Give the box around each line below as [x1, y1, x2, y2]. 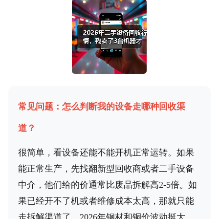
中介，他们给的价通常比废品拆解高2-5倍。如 [18, 180, 197, 190]
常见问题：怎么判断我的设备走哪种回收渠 [18, 102, 185, 112]
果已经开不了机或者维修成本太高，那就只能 [18, 196, 194, 206]
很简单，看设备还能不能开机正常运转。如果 [18, 148, 194, 158]
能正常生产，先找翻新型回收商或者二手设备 [18, 164, 194, 174]
